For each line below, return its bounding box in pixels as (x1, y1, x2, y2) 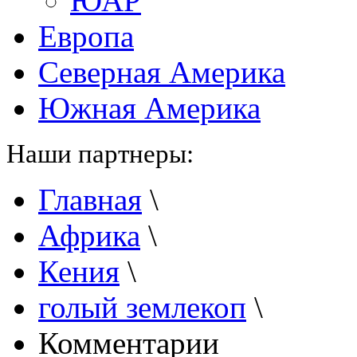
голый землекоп (38, 290, 246, 324)
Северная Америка (38, 55, 285, 89)
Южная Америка (38, 91, 261, 125)
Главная (38, 182, 142, 217)
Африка (38, 218, 140, 253)
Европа (38, 19, 134, 53)
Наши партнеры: (6, 139, 194, 168)
